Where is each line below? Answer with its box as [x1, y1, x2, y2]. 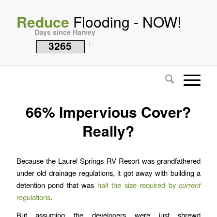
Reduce [16, 11, 69, 32]
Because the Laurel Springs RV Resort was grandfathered [16, 155, 201, 166]
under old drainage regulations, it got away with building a [16, 167, 201, 178]
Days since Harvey [34, 27, 95, 37]
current [179, 179, 201, 190]
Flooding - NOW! [69, 11, 181, 32]
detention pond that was [16, 179, 97, 190]
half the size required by [97, 179, 179, 190]
